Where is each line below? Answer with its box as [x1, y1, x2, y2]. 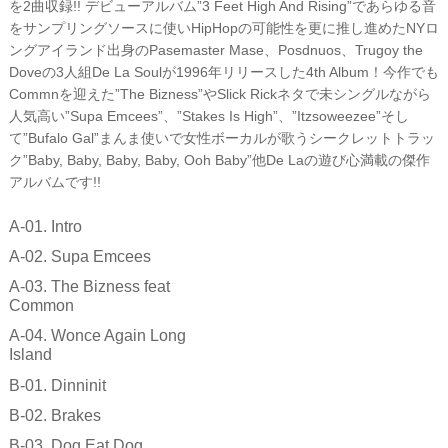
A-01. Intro [8, 217, 82, 235]
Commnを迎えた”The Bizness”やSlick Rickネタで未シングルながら [8, 86, 431, 102]
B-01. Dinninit [8, 376, 106, 394]
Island [8, 346, 52, 364]
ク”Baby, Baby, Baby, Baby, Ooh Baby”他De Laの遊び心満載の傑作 [8, 152, 430, 168]
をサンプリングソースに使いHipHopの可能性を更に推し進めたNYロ [8, 20, 439, 36]
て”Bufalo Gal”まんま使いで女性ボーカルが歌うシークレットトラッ [8, 130, 435, 146]
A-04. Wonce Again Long [8, 327, 186, 345]
